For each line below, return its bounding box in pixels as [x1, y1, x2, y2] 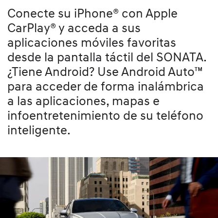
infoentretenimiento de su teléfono [7, 108, 203, 124]
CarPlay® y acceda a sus [7, 20, 141, 36]
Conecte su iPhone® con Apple [7, 6, 178, 22]
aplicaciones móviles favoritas [7, 35, 176, 51]
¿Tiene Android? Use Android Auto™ [7, 64, 203, 80]
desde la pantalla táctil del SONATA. [7, 50, 206, 66]
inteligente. [7, 123, 71, 139]
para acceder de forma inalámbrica [7, 79, 204, 95]
